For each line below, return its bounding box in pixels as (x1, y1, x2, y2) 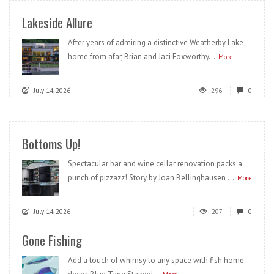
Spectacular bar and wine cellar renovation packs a (68, 158, 242, 169)
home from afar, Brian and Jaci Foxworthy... (68, 51, 215, 62)
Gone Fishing (22, 231, 82, 250)
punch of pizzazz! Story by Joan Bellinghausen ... (68, 172, 234, 183)
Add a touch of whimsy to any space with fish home (68, 255, 244, 266)
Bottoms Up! (22, 134, 80, 154)
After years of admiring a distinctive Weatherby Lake (68, 37, 243, 48)
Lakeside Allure (22, 13, 92, 32)
